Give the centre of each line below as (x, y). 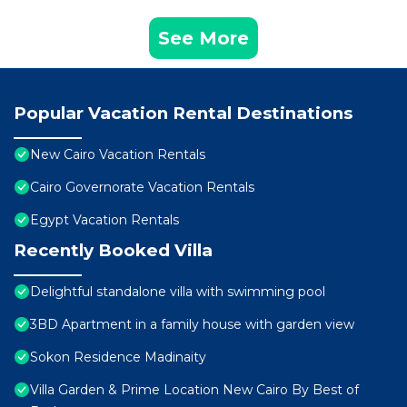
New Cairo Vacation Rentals (118, 155)
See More (203, 39)
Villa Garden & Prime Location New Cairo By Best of (194, 390)
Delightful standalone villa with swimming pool (178, 292)
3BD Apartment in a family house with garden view (192, 325)
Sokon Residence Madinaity (118, 357)
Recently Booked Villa (113, 251)
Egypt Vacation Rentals (104, 220)
